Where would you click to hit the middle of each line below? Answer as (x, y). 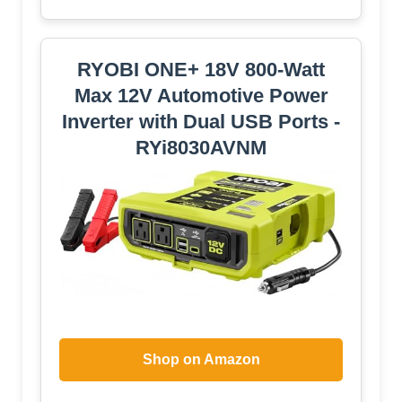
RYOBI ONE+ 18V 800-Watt (201, 70)
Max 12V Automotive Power (201, 96)
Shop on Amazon (201, 359)
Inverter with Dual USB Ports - (201, 122)
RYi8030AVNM (201, 148)
